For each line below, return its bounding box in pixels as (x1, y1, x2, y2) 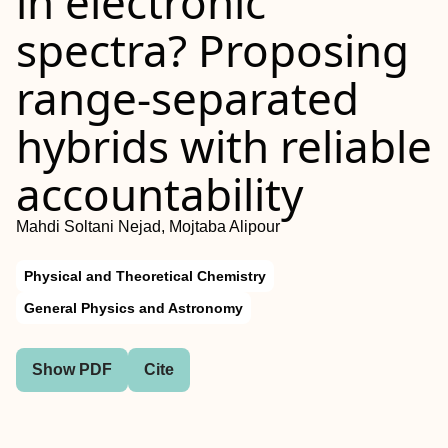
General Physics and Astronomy (24, 300, 243, 316)
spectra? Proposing (16, 20, 409, 80)
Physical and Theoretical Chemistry (24, 268, 266, 284)
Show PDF (32, 361, 112, 378)
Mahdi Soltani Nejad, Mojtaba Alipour (16, 218, 280, 235)
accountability (16, 164, 303, 224)
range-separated (16, 68, 359, 128)
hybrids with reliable (16, 116, 432, 176)
